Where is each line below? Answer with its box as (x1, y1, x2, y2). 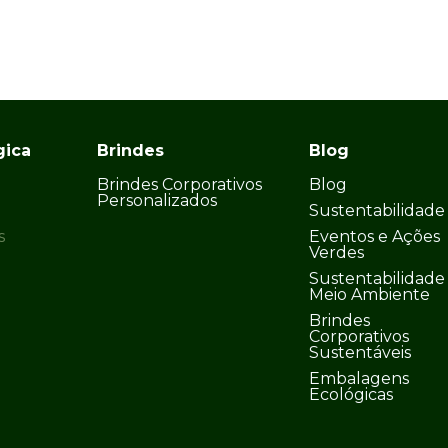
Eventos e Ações (308, 227, 440, 247)
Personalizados (97, 191, 218, 211)
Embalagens (308, 369, 409, 389)
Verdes (308, 243, 364, 263)
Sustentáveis (308, 343, 411, 363)
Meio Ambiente (308, 285, 430, 305)
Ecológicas (308, 385, 393, 405)
